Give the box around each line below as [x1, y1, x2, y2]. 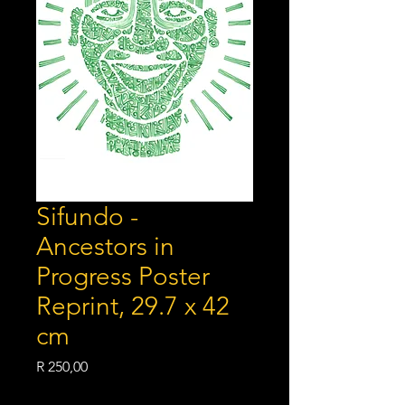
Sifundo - [36, 202, 138, 232]
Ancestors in [36, 231, 174, 262]
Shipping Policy [36, 382, 123, 400]
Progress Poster [36, 261, 210, 292]
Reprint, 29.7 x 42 [36, 291, 230, 322]
